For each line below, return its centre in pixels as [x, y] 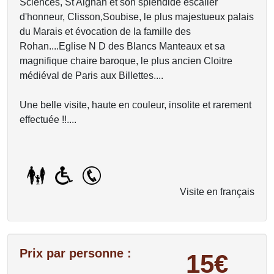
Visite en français [217, 192]
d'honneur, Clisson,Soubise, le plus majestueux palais [137, 17]
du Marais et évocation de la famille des [105, 31]
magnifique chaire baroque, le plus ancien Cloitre [126, 61]
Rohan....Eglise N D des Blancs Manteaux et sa [122, 46]
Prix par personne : [76, 253]
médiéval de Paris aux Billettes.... [91, 76]
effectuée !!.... [48, 120]
